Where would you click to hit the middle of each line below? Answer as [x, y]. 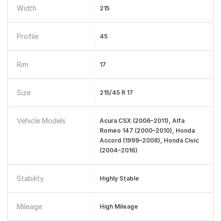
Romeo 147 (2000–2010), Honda [147, 130]
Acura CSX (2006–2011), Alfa [142, 121]
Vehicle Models [41, 121]
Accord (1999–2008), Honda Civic [149, 140]
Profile [28, 36]
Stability [30, 178]
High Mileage [119, 206]
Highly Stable [119, 178]
